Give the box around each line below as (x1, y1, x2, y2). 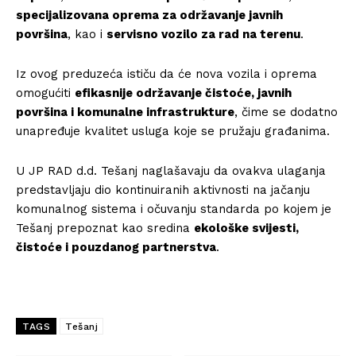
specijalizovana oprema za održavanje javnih (16, 7, 283, 22)
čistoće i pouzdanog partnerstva (16, 239, 216, 254)
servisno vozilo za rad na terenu (106, 26, 300, 41)
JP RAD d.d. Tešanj (29, 163, 137, 178)
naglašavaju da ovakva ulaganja (137, 163, 326, 178)
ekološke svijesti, (194, 220, 299, 235)
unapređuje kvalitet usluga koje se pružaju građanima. (16, 123, 330, 138)
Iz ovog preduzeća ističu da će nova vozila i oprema (16, 66, 317, 81)
